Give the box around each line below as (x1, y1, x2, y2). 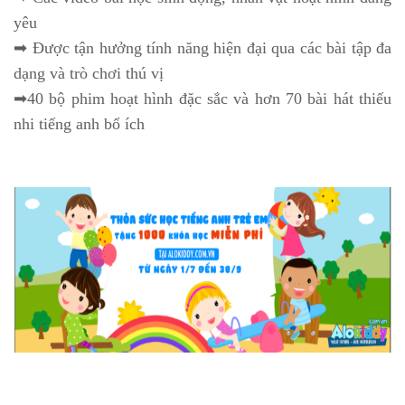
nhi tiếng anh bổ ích (14, 115, 145, 134)
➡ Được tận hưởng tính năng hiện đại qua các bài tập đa (14, 39, 391, 58)
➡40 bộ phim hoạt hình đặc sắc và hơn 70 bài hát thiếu (14, 89, 391, 108)
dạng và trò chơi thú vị (14, 64, 164, 83)
